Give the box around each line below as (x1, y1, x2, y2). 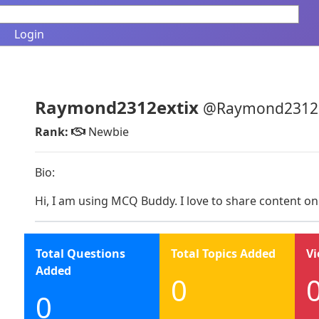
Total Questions (36, 246, 125, 261)
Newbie (85, 124, 129, 140)
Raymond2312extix (35, 95, 203, 119)
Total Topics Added (171, 246, 276, 261)
